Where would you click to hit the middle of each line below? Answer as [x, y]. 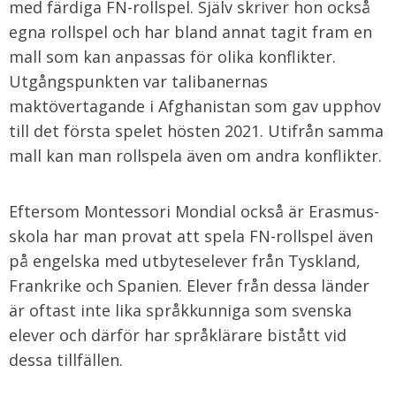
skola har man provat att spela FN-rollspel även [191, 236]
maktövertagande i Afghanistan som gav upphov [195, 106]
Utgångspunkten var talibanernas [138, 81]
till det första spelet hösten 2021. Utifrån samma [196, 131]
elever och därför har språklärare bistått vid [178, 335]
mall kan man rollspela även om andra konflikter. [195, 156]
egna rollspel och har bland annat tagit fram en [190, 32]
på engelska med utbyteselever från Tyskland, [185, 261]
